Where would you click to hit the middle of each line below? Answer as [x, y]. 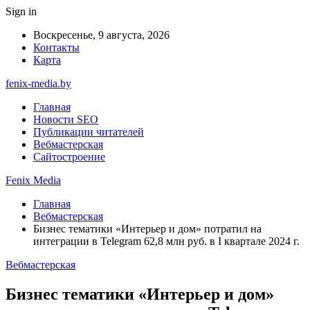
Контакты [56, 47]
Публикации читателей [89, 132]
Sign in [21, 11]
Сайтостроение [69, 157]
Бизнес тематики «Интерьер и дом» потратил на [147, 229]
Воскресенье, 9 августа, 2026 [101, 35]
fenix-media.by [38, 83]
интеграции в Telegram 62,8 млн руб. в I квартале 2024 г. [166, 241]
